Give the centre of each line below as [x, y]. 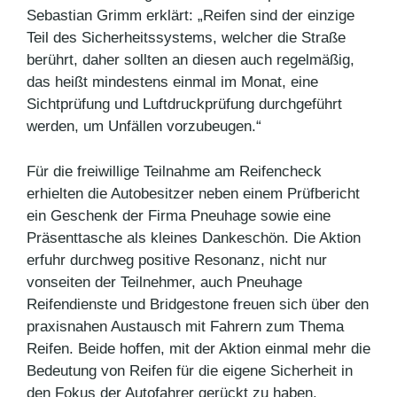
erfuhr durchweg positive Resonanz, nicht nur [177, 260]
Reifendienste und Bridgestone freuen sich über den [198, 304]
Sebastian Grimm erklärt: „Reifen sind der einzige [191, 16]
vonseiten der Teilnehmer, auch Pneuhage [164, 282]
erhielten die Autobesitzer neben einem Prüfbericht [193, 193]
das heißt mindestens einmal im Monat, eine [172, 82]
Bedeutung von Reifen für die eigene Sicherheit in [190, 370]
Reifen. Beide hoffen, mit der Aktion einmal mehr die [198, 348]
